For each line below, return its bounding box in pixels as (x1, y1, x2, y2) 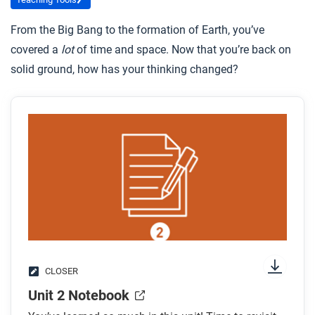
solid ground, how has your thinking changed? (11, 63, 238, 76)
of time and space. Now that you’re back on (74, 43, 291, 56)
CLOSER (45, 266, 78, 276)
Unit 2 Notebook (28, 287, 129, 304)
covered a (11, 43, 61, 56)
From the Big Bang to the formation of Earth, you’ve (11, 23, 264, 37)
